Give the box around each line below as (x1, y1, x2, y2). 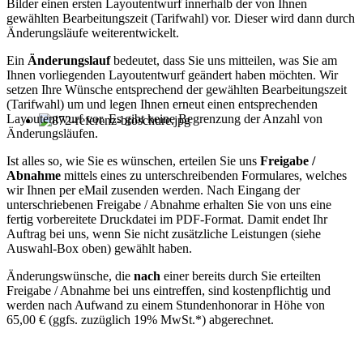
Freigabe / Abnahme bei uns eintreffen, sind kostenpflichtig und (6, 283, 331, 297)
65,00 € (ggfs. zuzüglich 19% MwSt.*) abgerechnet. (6, 312, 274, 327)
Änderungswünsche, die (6, 268, 134, 283)
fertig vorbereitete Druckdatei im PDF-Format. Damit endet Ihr (6, 211, 327, 226)
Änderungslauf (28, 53, 110, 67)
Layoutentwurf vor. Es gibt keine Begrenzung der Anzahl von (6, 111, 322, 126)
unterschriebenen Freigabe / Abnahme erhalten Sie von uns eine (6, 197, 331, 211)
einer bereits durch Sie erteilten (160, 268, 321, 283)
